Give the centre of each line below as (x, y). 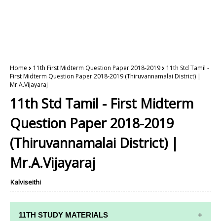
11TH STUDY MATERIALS (63, 215)
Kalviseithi (26, 182)
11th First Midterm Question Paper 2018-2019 (97, 68)
